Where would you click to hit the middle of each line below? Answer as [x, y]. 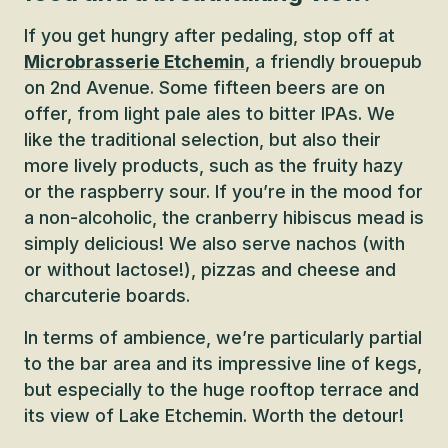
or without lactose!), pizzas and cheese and [210, 269]
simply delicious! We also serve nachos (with [214, 243]
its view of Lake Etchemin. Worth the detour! [214, 415]
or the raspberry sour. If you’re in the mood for [223, 191]
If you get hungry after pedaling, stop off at [209, 35]
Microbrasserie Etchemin [134, 61]
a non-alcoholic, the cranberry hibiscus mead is [224, 217]
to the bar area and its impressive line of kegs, [223, 363]
